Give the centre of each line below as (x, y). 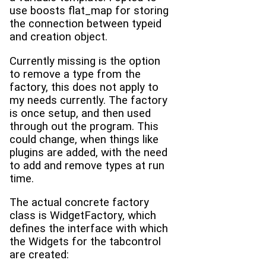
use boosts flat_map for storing (89, 10)
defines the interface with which (89, 229)
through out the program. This (84, 126)
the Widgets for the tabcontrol (85, 242)
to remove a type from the (75, 74)
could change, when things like (84, 139)
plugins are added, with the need (88, 152)
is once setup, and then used (80, 113)
